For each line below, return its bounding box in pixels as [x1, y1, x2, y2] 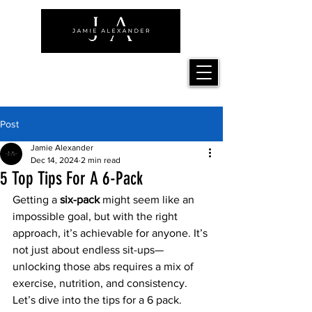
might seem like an [100, 194, 197, 205]
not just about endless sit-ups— [13, 244, 164, 256]
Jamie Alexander [31, 143, 93, 153]
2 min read [81, 155, 120, 165]
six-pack [60, 194, 100, 205]
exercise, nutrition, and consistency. [13, 277, 190, 289]
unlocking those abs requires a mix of [13, 260, 196, 272]
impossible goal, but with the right [13, 210, 180, 222]
